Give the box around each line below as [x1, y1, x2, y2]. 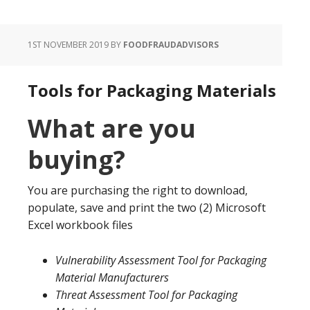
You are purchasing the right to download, [28, 182, 248, 198]
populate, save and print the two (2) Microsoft [28, 199, 266, 215]
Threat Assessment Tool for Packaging [55, 286, 237, 302]
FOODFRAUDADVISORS [123, 38, 219, 51]
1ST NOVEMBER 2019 [28, 38, 109, 51]
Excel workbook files [28, 217, 133, 232]
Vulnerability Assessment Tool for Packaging [55, 252, 266, 268]
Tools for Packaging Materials [28, 78, 276, 102]
